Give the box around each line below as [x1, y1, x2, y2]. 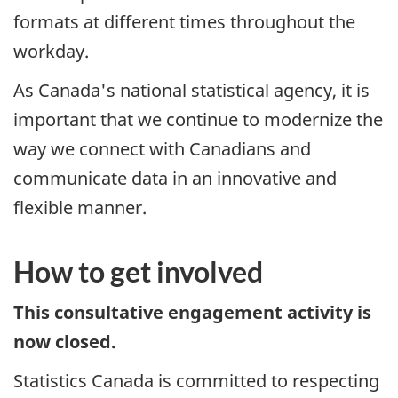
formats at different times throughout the [13, 9, 355, 34]
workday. [13, 38, 89, 63]
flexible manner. [13, 195, 147, 220]
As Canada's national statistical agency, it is [13, 78, 370, 103]
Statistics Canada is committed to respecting [13, 369, 379, 394]
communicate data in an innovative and [13, 166, 337, 191]
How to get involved [13, 254, 263, 290]
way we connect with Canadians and [13, 137, 311, 162]
